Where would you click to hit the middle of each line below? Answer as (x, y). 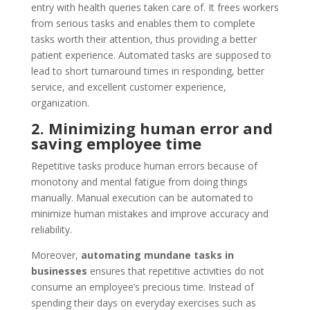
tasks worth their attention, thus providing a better (144, 39)
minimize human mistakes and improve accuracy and (149, 213)
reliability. (51, 229)
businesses (59, 271)
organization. (60, 102)
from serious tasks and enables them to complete (143, 23)
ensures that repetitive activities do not (175, 271)
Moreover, (56, 255)
